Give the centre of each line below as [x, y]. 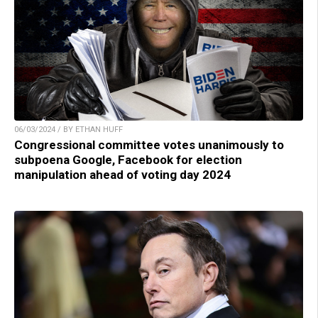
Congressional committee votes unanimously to [149, 145]
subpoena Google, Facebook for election [128, 160]
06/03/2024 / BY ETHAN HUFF [68, 130]
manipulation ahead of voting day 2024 [122, 175]
